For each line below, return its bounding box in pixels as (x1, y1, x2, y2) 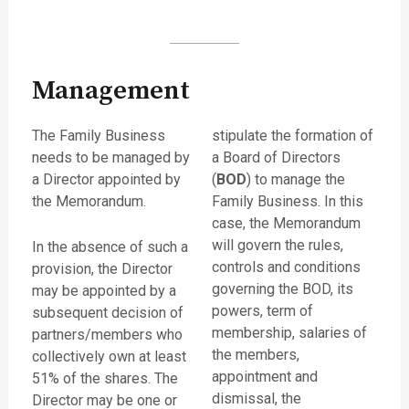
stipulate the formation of (212, 127, 373, 145)
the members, (212, 346, 299, 364)
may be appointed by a (31, 281, 176, 299)
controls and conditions (212, 258, 361, 277)
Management (31, 74, 190, 109)
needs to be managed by (31, 149, 190, 167)
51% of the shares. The (31, 369, 178, 387)
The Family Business (31, 127, 165, 145)
